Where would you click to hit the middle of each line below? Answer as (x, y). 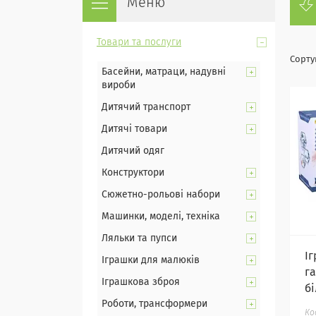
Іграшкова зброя (141, 282)
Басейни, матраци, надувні (164, 72)
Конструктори (133, 173)
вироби (119, 85)
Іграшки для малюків (151, 260)
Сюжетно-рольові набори (161, 195)
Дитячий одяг (133, 151)
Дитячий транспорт (146, 107)
